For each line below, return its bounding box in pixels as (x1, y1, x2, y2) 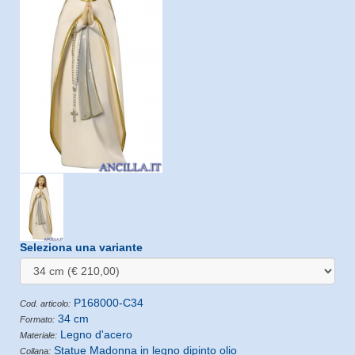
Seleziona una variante (20, 240, 143, 254)
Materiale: (20, 330, 57, 340)
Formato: (20, 314, 55, 324)
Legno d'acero (57, 327, 132, 341)
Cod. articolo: (20, 298, 71, 308)
